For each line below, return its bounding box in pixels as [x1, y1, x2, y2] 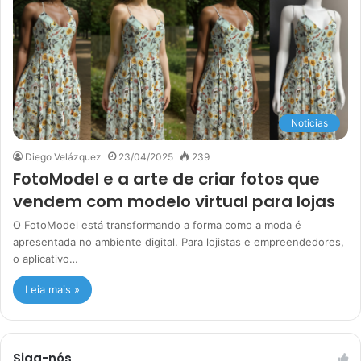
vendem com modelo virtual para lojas [13, 189, 335, 213]
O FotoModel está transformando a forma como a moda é [13, 218, 301, 231]
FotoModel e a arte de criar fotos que [13, 167, 320, 190]
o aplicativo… [13, 251, 78, 265]
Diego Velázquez [25, 150, 102, 163]
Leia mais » [25, 282, 80, 296]
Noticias [291, 116, 328, 129]
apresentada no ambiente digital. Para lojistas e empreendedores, [13, 234, 344, 248]
